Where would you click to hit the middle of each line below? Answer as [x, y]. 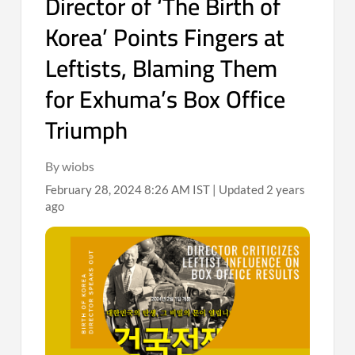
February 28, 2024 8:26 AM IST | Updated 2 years [176, 189]
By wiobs [70, 166]
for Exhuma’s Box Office [166, 99]
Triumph [87, 130]
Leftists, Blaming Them [162, 68]
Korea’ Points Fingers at [165, 37]
